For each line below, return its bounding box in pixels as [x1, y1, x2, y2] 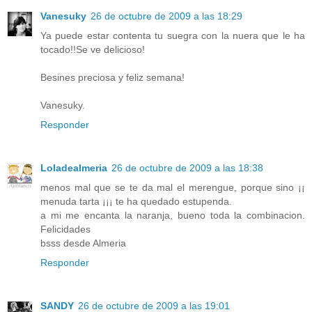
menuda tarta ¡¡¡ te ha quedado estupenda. [40, 195, 232, 207]
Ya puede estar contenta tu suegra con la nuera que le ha [40, 29, 305, 41]
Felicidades [40, 223, 91, 235]
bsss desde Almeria [40, 237, 126, 249]
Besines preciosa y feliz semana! [40, 71, 185, 83]
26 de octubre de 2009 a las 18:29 [91, 10, 242, 22]
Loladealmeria [40, 162, 107, 173]
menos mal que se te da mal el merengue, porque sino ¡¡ [40, 181, 305, 193]
